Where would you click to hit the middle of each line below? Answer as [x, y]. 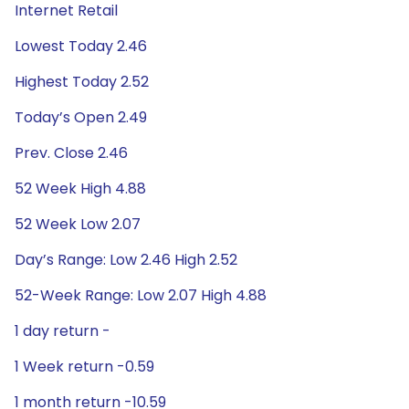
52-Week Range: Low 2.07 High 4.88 [141, 295]
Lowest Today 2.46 [81, 46]
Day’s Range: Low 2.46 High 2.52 [126, 260]
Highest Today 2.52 [82, 82]
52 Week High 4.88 [80, 189]
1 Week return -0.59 [84, 367]
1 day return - [63, 331]
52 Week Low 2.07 [78, 224]
